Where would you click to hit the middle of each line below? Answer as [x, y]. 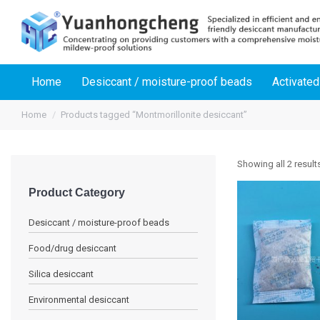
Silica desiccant [61, 274]
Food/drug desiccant [72, 248]
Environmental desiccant [79, 299]
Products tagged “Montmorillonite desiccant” [154, 115]
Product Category [77, 192]
